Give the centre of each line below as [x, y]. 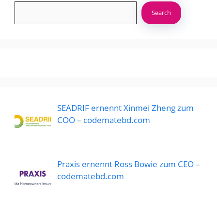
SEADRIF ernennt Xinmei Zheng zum [125, 108]
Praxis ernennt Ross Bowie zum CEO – [128, 164]
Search [161, 12]
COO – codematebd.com [103, 120]
